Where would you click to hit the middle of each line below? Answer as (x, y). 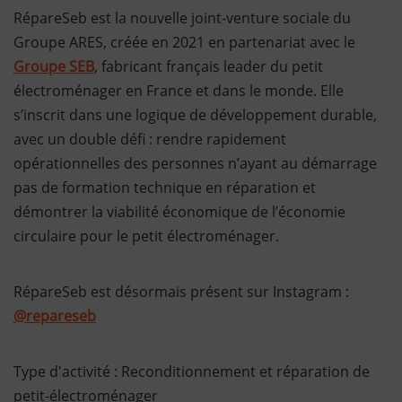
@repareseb (55, 316)
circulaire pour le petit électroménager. (146, 236)
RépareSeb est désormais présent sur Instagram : (181, 292)
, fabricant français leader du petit (209, 66)
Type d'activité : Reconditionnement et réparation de (192, 371)
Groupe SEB (54, 66)
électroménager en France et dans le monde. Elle (179, 91)
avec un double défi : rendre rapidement (150, 139)
